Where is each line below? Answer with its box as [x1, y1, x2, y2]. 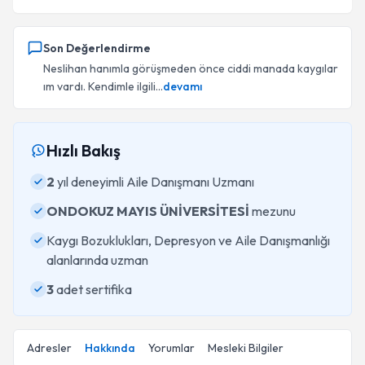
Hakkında [85, 341, 135, 355]
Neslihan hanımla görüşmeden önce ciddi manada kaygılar [43, 61, 338, 76]
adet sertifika [54, 281, 132, 297]
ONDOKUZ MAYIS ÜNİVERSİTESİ [46, 203, 249, 219]
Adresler [27, 341, 72, 355]
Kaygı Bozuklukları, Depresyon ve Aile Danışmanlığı [46, 232, 330, 248]
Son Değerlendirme [43, 41, 151, 55]
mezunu [249, 203, 296, 219]
